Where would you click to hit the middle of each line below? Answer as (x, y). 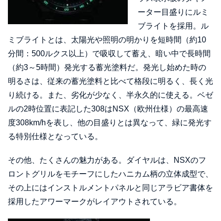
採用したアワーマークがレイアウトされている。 (95, 202)
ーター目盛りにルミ (173, 12)
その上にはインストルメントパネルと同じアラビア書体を (110, 188)
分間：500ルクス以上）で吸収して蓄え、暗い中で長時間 (109, 54)
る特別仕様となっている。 (55, 137)
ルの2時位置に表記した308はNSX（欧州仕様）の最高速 (108, 109)
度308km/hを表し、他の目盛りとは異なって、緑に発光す (110, 123)
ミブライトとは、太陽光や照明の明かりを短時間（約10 (107, 40)
